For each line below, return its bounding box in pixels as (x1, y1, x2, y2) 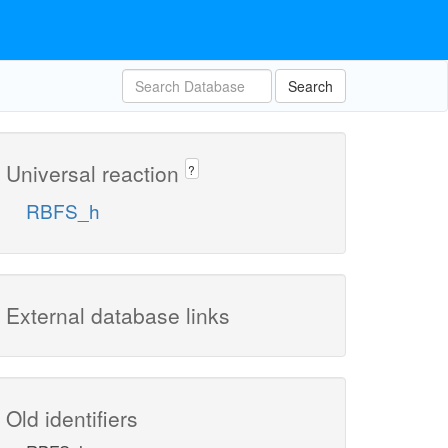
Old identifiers (6, 403, 138, 434)
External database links (6, 300, 230, 331)
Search (288, 76, 333, 96)
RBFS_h (26, 197, 100, 225)
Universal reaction (6, 158, 185, 188)
